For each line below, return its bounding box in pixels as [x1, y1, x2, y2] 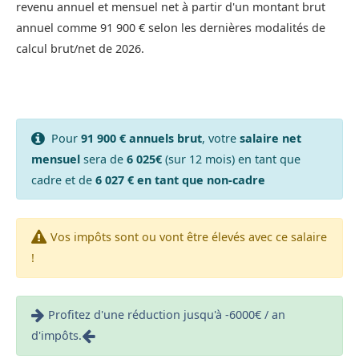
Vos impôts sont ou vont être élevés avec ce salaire [50, 229, 327, 245]
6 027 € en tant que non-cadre [95, 171, 265, 188]
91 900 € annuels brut [80, 130, 202, 146]
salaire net [239, 130, 301, 146]
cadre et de [30, 171, 95, 188]
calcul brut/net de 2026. [16, 41, 144, 57]
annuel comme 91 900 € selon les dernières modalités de [16, 20, 325, 36]
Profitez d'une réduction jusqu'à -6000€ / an [47, 307, 285, 323]
